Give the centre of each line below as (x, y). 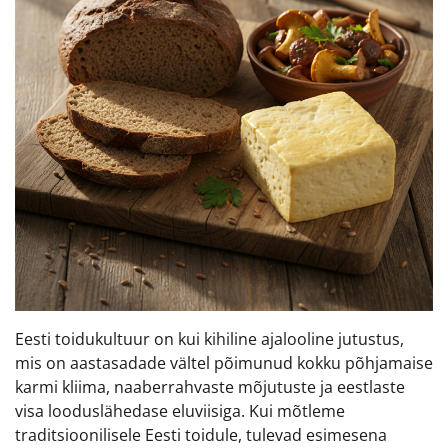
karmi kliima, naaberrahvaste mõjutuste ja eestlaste (210, 386)
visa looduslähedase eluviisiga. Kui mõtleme (180, 410)
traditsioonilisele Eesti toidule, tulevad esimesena (201, 434)
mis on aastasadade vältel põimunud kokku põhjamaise (224, 362)
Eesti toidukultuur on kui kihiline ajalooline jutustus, (209, 338)
